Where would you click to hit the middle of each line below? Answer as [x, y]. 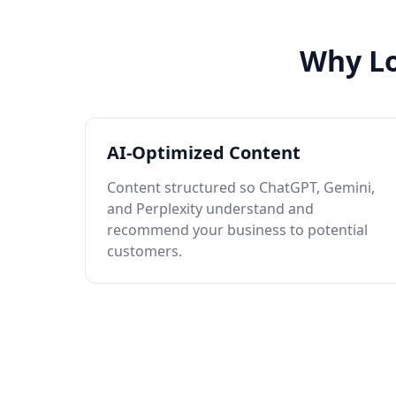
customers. [145, 251]
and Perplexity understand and [210, 209]
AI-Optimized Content [204, 152]
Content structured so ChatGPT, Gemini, [241, 187]
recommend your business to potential [237, 230]
